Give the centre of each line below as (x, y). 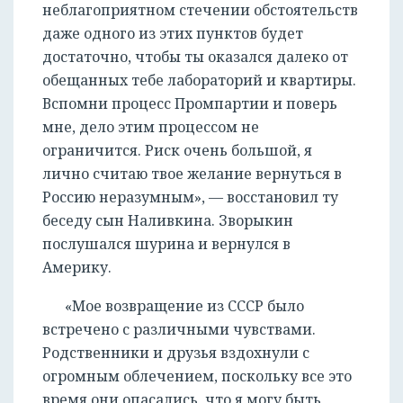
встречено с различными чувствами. (179, 330)
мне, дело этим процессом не (151, 127)
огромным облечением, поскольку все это (197, 376)
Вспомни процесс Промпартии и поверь (190, 104)
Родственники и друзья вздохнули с (176, 353)
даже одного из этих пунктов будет (173, 34)
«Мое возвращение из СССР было (184, 306)
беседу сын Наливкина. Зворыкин (168, 221)
